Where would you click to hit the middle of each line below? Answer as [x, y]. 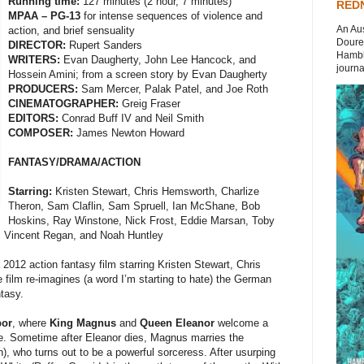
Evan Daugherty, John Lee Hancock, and [158, 60]
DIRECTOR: [37, 45]
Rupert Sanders [104, 45]
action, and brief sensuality [72, 31]
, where [31, 323]
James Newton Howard [129, 133]
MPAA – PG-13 [45, 16]
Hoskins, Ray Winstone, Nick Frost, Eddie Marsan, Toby [142, 221]
